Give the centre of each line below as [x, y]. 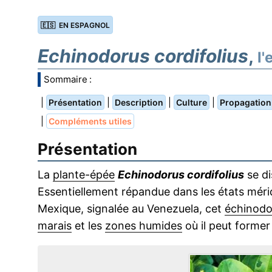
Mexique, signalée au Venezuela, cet [131, 209]
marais [55, 226]
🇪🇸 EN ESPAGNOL [75, 25]
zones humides [144, 226]
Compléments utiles [90, 121]
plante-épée [84, 175]
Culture [192, 102]
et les [88, 226]
